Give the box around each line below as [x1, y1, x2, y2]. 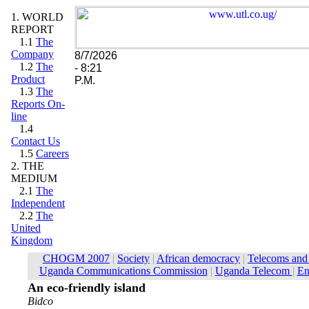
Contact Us [11, 135, 60, 147]
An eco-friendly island [27, 281, 146, 295]
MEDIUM [11, 172, 57, 184]
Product [11, 73, 45, 85]
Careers [36, 148, 69, 159]
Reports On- [11, 98, 65, 110]
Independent [11, 197, 65, 209]
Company [11, 48, 54, 60]
